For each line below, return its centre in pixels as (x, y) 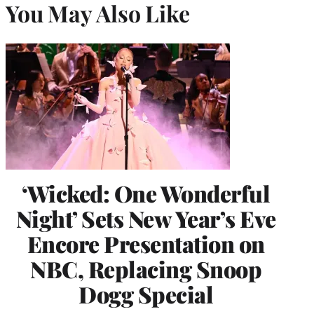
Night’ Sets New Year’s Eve (146, 218)
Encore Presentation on (146, 243)
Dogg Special (146, 294)
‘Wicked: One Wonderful (146, 193)
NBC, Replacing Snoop (146, 268)
